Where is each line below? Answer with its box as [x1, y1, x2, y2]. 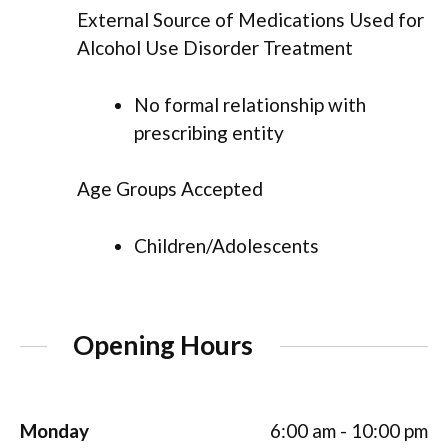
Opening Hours [73, 329, 254, 362]
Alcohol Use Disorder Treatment [77, 36, 353, 60]
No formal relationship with [134, 92, 366, 116]
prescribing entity [134, 120, 284, 144]
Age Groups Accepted [77, 177, 263, 201]
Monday [20, 419, 89, 443]
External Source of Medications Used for [77, 8, 424, 32]
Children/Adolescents [134, 233, 319, 257]
